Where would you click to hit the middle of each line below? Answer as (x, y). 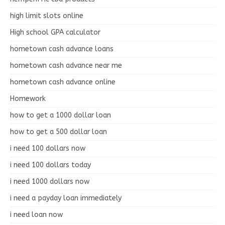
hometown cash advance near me (66, 65)
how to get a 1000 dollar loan (61, 115)
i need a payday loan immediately (66, 198)
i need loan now (36, 214)
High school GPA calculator (55, 32)
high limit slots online (47, 16)
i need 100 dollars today (50, 165)
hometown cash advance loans (62, 49)
